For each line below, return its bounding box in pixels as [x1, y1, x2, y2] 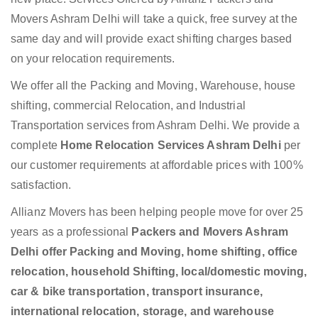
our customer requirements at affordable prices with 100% [11, 159, 303, 172]
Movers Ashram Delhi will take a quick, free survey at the [11, 13, 297, 26]
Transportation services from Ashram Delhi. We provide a [11, 119, 300, 132]
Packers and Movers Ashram [131, 226, 288, 238]
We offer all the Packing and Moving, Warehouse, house [11, 79, 296, 92]
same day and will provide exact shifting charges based [11, 33, 292, 45]
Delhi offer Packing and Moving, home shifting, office [11, 246, 298, 258]
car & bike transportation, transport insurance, [11, 285, 263, 298]
